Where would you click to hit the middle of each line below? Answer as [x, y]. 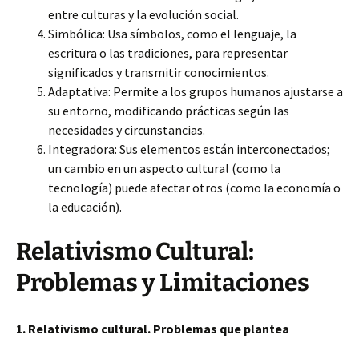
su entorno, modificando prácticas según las [169, 111]
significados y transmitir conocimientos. [159, 72]
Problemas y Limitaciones [163, 283]
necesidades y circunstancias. [127, 130]
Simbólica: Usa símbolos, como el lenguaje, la [172, 34]
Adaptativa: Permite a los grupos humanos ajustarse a [196, 91]
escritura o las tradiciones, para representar [168, 53]
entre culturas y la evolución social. [143, 14]
